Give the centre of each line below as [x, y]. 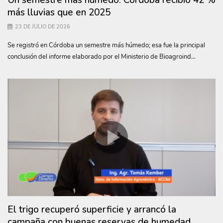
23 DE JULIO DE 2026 [43, 26]
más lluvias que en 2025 [59, 12]
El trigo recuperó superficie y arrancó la [92, 210]
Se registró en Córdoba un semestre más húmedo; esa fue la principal [106, 45]
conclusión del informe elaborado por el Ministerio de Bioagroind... [102, 56]
